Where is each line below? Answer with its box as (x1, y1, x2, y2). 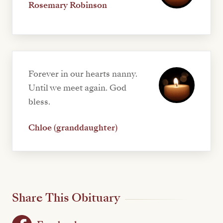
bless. (28, 96, 50, 108)
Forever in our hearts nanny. (28, 68, 137, 80)
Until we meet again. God (28, 82, 126, 94)
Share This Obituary (12, 190, 120, 207)
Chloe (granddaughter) (28, 122, 117, 134)
